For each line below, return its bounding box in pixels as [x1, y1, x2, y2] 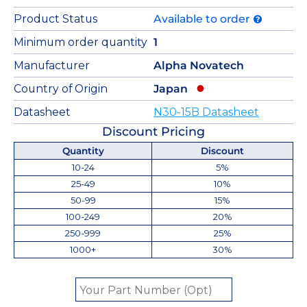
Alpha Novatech [153, 58, 244, 72]
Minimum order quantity [14, 35, 147, 49]
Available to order [153, 12, 252, 25]
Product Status [14, 12, 97, 25]
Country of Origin [14, 82, 108, 95]
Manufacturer [14, 58, 90, 72]
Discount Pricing [102, 123, 205, 138]
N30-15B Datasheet [153, 105, 259, 119]
